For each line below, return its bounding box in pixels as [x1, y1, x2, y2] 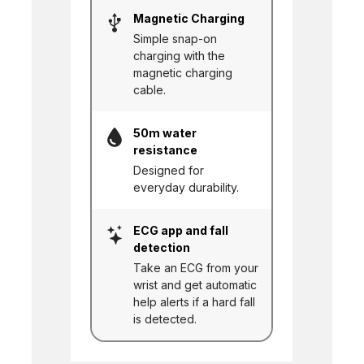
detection [133, 240, 191, 254]
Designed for [133, 162, 205, 177]
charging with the [133, 48, 226, 63]
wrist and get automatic [133, 277, 258, 292]
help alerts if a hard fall [133, 294, 256, 309]
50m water [133, 125, 197, 140]
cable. [133, 82, 167, 97]
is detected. [133, 311, 197, 326]
